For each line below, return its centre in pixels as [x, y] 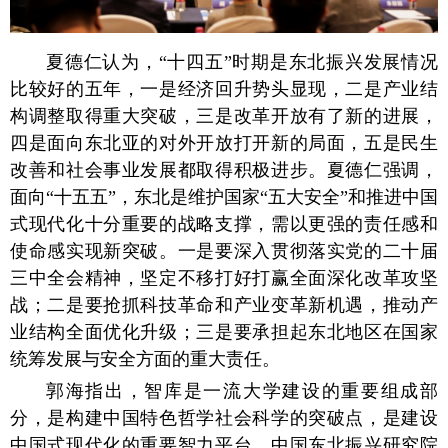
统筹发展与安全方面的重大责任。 [145, 359]
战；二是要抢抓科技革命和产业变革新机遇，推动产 [224, 305]
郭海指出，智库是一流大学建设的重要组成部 [242, 391]
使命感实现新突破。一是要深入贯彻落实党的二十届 [224, 251]
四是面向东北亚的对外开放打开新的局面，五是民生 [224, 143]
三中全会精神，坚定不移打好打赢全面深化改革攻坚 [224, 278]
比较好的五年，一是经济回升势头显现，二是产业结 [224, 89]
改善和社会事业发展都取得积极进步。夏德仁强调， [224, 170]
